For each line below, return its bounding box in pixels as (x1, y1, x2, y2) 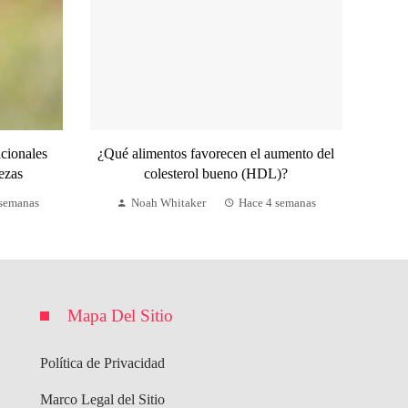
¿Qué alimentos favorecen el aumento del (97, 145, 335, 161)
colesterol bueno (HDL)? (144, 165, 289, 181)
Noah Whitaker (130, 196, 206, 209)
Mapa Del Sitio (67, 305, 173, 325)
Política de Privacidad (40, 354, 165, 371)
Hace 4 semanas (238, 196, 316, 209)
